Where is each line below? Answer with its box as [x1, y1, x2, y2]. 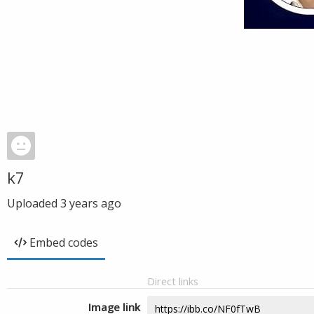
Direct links [147, 274, 198, 288]
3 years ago [60, 196, 121, 211]
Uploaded [7, 196, 60, 211]
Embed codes [29, 235, 98, 250]
